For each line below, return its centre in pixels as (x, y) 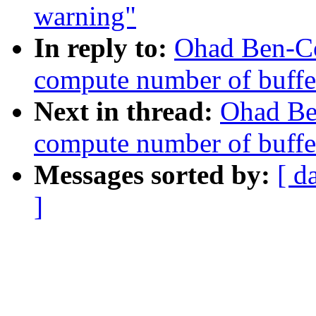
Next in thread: (127, 111)
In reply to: (104, 48)
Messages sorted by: (156, 175)
